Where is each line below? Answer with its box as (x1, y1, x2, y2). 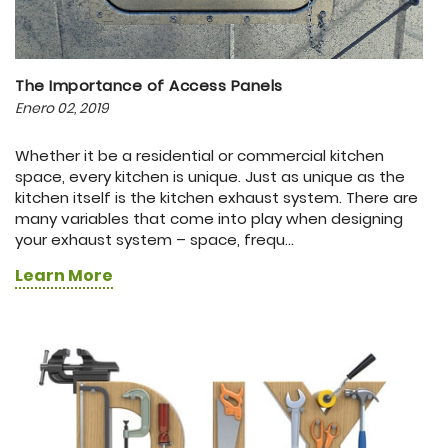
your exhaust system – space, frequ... (15, 228, 294, 250)
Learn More (15, 263, 113, 287)
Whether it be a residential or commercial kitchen (15, 144, 384, 166)
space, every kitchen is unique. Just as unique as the (15, 165, 405, 187)
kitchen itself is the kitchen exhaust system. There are (15, 186, 418, 208)
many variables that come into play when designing (15, 207, 403, 229)
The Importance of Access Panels (15, 74, 283, 96)
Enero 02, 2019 (15, 97, 109, 118)
